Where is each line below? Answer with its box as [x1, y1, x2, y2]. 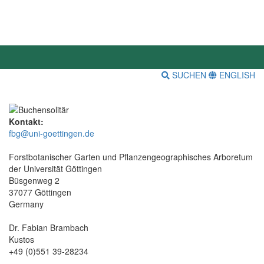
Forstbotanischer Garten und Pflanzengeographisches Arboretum [9, 150, 253, 163]
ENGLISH [217, 69, 255, 81]
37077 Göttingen [9, 186, 71, 198]
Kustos [9, 233, 34, 245]
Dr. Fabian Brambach [9, 221, 88, 233]
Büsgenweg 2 [9, 174, 60, 186]
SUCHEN [170, 69, 209, 81]
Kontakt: [9, 115, 44, 127]
